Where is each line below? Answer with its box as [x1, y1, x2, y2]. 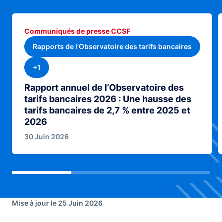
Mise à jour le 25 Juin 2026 [12, 199, 103, 207]
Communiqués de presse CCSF [24, 27, 130, 35]
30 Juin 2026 [24, 132, 69, 141]
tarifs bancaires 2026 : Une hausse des [24, 94, 191, 104]
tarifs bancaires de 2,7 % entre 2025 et [24, 105, 190, 115]
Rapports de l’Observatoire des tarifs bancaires [33, 42, 192, 51]
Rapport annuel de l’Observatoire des [24, 82, 184, 93]
